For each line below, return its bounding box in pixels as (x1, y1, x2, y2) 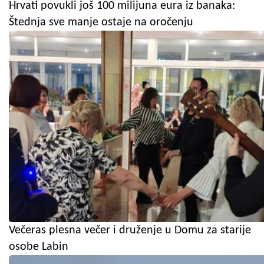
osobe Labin (9, 240, 68, 253)
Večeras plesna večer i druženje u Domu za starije (9, 224, 251, 236)
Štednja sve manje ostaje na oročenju (9, 16, 193, 28)
